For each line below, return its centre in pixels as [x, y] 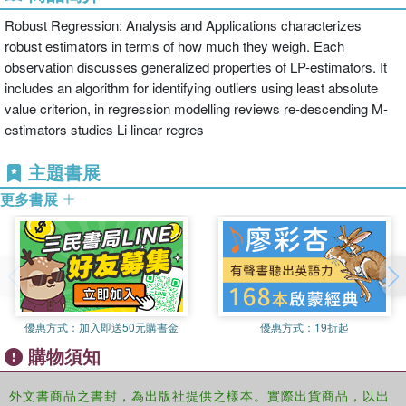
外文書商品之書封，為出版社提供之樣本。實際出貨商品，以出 [199, 395]
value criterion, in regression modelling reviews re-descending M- [196, 108]
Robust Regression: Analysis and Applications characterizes [183, 25]
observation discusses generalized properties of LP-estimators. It [196, 67]
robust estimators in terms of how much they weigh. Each [174, 46]
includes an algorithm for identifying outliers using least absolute [191, 87]
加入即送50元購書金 [129, 327]
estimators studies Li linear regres [104, 129]
